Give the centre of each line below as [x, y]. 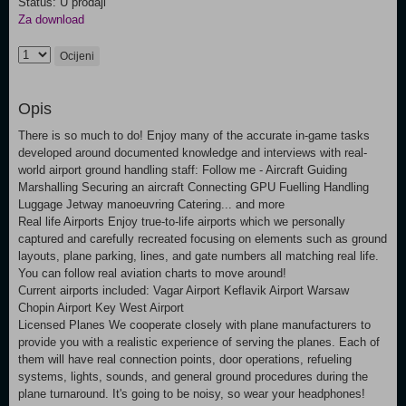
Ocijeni [77, 56]
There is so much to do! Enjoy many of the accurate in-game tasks [194, 135]
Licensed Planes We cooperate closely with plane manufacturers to [194, 325]
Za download [51, 19]
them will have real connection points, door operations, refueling [185, 359]
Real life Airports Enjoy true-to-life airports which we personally [182, 222]
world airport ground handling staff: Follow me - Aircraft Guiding [183, 170]
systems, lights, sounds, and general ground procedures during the [193, 377]
